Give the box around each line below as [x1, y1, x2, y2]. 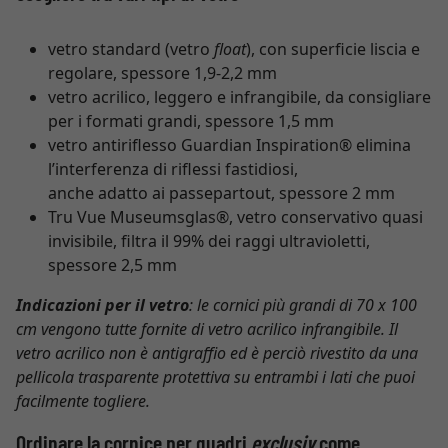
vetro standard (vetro [48, 38, 214, 60]
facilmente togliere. [16, 390, 150, 412]
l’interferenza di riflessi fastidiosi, [48, 158, 298, 180]
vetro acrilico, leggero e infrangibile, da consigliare [48, 86, 431, 108]
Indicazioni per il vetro [16, 294, 189, 316]
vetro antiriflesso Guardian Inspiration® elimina [48, 134, 411, 156]
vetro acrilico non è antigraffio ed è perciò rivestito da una [16, 342, 418, 364]
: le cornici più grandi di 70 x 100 [189, 294, 417, 316]
